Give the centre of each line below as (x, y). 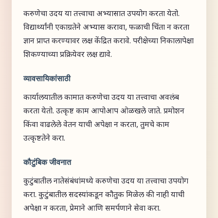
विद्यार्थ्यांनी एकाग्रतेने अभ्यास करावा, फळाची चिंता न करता (106, 28)
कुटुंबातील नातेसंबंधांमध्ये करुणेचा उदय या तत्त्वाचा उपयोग (106, 182)
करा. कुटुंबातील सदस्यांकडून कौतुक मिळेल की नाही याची (104, 195)
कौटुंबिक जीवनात (47, 163)
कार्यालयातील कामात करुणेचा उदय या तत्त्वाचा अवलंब (101, 98)
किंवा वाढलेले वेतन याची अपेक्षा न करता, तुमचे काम (96, 125)
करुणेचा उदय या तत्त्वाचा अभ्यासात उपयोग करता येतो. (101, 14)
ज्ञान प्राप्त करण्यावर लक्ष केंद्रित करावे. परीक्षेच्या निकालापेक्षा (109, 42)
